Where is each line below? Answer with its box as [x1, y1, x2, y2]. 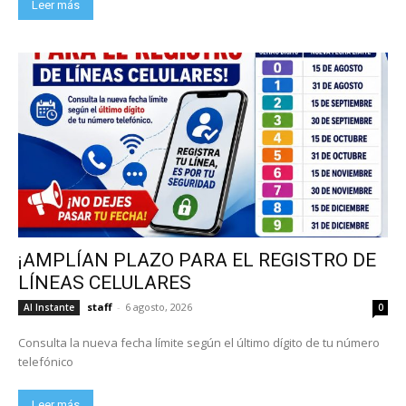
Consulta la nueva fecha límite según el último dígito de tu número [18, 333, 380, 351]
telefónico [18, 353, 73, 370]
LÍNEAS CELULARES [18, 271, 191, 294]
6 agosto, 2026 [125, 299, 192, 314]
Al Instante [24, 300, 74, 314]
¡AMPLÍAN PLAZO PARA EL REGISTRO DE [18, 248, 376, 271]
